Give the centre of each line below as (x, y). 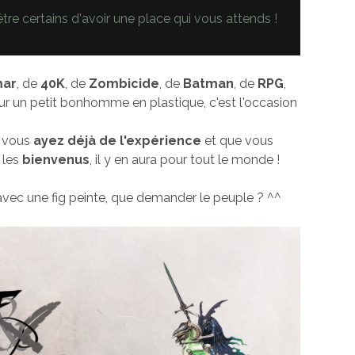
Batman (209, 84)
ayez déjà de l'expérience (118, 141)
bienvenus (56, 160)
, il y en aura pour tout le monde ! (185, 160)
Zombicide (124, 84)
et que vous (238, 141)
